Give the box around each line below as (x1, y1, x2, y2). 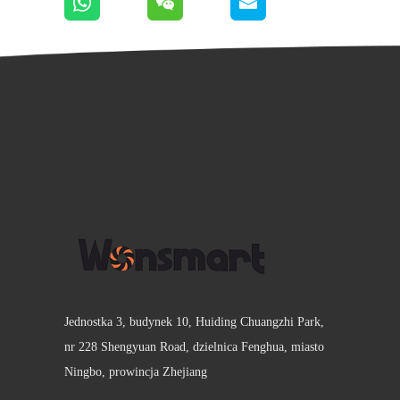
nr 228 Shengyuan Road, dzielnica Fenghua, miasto (64, 340, 324, 354)
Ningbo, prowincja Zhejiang (64, 365, 207, 379)
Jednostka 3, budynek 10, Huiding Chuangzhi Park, (64, 315, 324, 329)
